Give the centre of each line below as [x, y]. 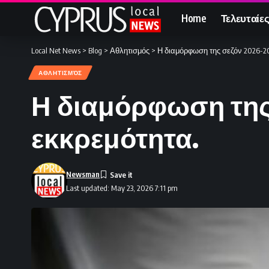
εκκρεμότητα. [115, 138]
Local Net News [56, 50]
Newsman [83, 174]
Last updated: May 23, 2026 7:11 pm [122, 188]
